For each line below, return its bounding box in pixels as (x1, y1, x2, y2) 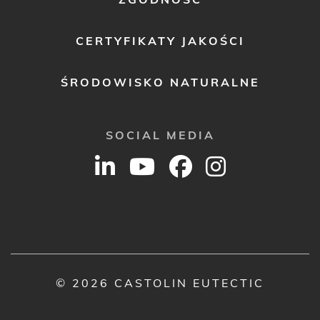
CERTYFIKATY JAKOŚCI (75, 34, 245, 48)
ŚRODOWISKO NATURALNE (60, 75, 260, 89)
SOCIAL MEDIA (105, 128, 215, 142)
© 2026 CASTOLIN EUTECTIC (56, 276, 264, 291)
